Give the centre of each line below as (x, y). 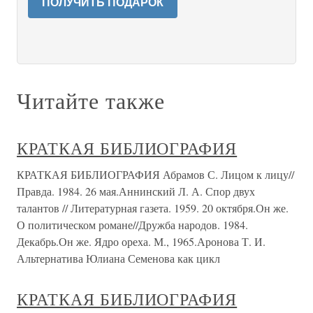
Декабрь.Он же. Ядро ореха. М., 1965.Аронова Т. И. (141, 241)
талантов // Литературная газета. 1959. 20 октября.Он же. (153, 208)
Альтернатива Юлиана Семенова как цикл (118, 258)
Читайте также (91, 100)
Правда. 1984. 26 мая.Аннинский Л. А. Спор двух (136, 191)
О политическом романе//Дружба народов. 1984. (132, 225)
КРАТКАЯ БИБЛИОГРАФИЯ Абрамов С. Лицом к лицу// (155, 174)
